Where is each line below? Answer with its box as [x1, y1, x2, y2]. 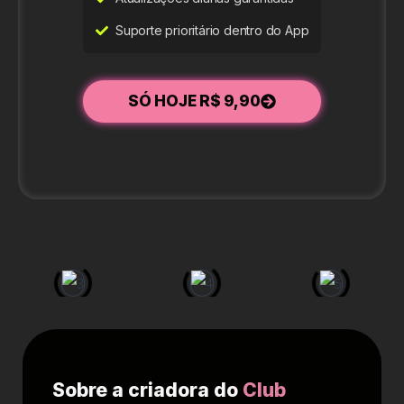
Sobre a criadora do [52, 378, 243, 401]
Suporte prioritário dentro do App [115, 23, 309, 39]
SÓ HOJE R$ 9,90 [128, 92, 261, 111]
